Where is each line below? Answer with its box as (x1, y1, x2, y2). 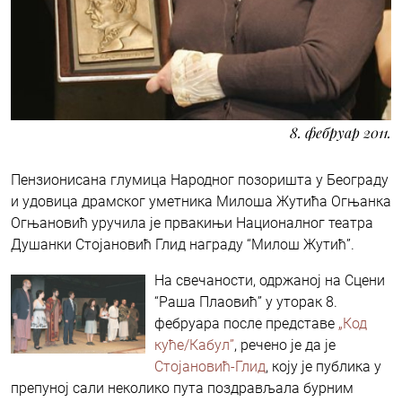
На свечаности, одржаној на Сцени (154, 271, 385, 289)
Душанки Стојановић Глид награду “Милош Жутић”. (11, 235, 354, 253)
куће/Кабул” (154, 336, 234, 354)
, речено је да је (234, 336, 336, 354)
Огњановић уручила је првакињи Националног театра (11, 214, 373, 232)
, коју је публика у (266, 357, 381, 375)
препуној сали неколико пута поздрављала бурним (11, 379, 354, 397)
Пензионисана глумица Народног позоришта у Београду (11, 170, 389, 188)
